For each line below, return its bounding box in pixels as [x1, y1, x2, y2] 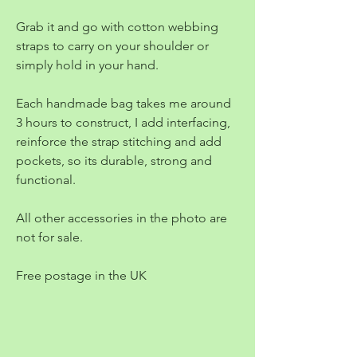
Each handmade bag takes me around [16, 95, 231, 111]
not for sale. [16, 229, 83, 245]
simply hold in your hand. [16, 57, 159, 73]
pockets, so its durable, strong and [16, 152, 212, 168]
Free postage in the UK [16, 267, 147, 283]
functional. [16, 171, 76, 187]
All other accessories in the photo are [16, 210, 227, 226]
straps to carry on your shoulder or [16, 37, 209, 53]
